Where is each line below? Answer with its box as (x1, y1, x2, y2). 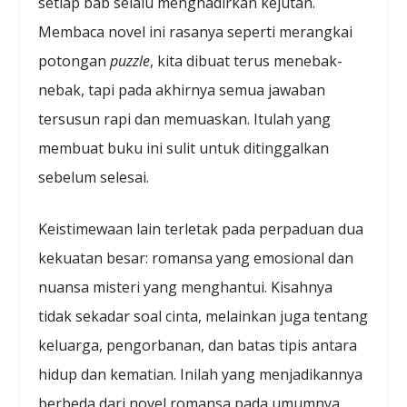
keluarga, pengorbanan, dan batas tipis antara (38, 335, 358, 356)
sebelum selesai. (38, 166, 150, 187)
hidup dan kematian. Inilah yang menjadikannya (38, 364, 363, 385)
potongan (38, 50, 111, 71)
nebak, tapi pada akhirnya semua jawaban (38, 79, 326, 100)
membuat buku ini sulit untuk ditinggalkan (38, 137, 330, 158)
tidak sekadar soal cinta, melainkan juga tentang (38, 306, 369, 327)
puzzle (110, 50, 151, 71)
